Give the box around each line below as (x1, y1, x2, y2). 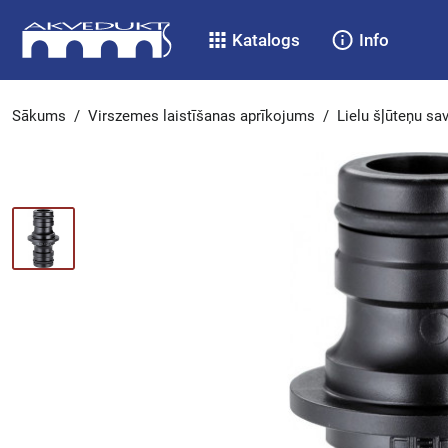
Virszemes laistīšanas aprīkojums (88, 107, 315, 125)
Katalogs (232, 29, 301, 50)
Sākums (12, 107, 66, 125)
